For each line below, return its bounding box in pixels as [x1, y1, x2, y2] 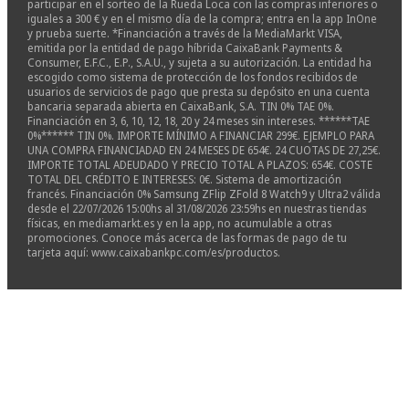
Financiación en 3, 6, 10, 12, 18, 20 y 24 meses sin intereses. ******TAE [26, 113, 370, 130]
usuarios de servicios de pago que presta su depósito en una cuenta [26, 84, 370, 100]
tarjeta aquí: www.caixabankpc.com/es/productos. [26, 245, 280, 261]
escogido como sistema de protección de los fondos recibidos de [26, 69, 358, 86]
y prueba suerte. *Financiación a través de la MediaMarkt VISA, [26, 26, 342, 42]
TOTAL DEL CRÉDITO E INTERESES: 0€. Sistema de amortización [26, 172, 341, 188]
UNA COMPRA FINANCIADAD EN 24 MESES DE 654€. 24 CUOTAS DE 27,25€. [26, 142, 381, 159]
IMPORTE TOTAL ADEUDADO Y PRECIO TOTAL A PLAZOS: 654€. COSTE [26, 157, 372, 173]
